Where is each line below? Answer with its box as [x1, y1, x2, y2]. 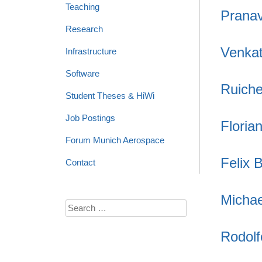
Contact [65, 157, 95, 167]
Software [65, 68, 99, 78]
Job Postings [65, 113, 115, 123]
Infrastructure [65, 46, 116, 56]
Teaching [65, 2, 99, 12]
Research [65, 24, 103, 34]
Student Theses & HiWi [65, 91, 154, 101]
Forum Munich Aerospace [65, 135, 164, 145]
